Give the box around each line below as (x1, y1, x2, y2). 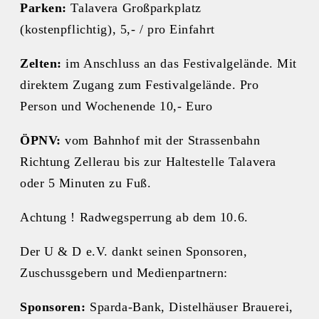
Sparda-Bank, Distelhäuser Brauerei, (85, 300, 293, 315)
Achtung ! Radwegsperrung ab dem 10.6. (20, 210, 249, 225)
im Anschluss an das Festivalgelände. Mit (61, 56, 297, 71)
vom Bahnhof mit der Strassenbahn (61, 133, 261, 148)
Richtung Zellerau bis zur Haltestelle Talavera (20, 155, 276, 169)
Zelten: (20, 56, 62, 71)
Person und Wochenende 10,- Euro (20, 99, 213, 114)
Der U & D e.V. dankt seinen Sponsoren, (20, 244, 248, 259)
